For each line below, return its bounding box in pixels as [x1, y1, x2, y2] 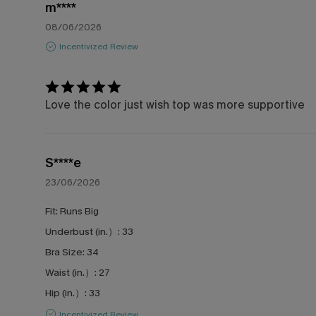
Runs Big [60, 205, 99, 219]
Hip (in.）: [45, 286, 89, 300]
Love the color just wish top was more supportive [45, 97, 305, 113]
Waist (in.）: [45, 266, 99, 280]
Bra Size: [45, 245, 87, 260]
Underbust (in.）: [45, 225, 122, 239]
